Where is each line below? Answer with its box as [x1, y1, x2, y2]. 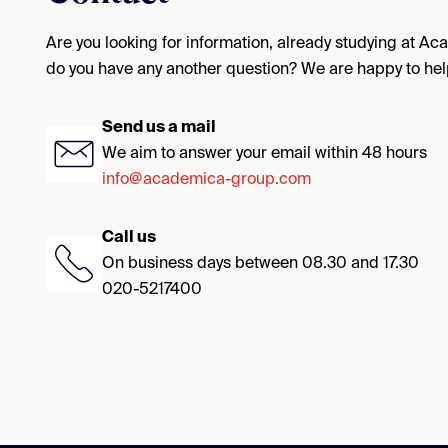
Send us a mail [102, 120, 216, 136]
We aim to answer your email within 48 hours [102, 146, 427, 162]
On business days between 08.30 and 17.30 [102, 256, 419, 272]
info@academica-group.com [102, 172, 311, 188]
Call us [102, 230, 156, 246]
